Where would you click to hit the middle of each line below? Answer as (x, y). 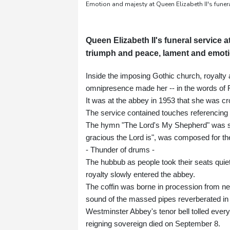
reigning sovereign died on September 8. (153, 224)
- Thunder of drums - (120, 150)
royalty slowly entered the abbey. (140, 175)
